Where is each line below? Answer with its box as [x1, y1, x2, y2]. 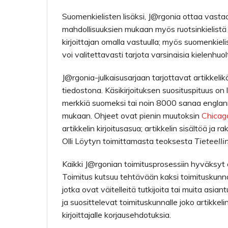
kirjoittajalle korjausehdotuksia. [62, 210, 171, 220]
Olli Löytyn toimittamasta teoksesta [62, 136, 194, 146]
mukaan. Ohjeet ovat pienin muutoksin [62, 110, 202, 121]
